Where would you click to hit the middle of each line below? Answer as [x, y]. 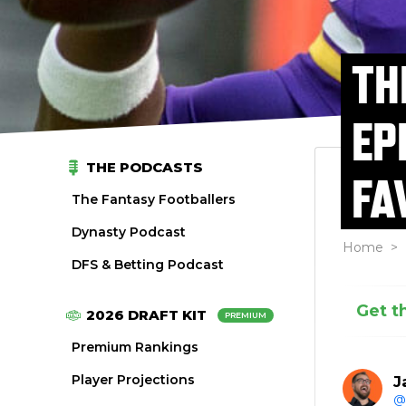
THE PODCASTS [145, 167]
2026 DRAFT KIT [147, 315]
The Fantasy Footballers [154, 199]
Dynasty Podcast [129, 232]
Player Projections [134, 380]
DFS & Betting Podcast [148, 265]
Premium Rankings [135, 347]
